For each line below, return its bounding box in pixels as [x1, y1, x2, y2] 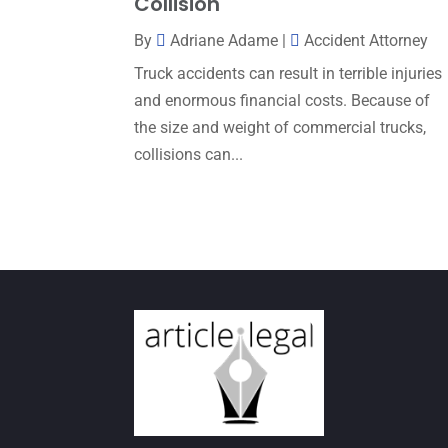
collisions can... [134, 144, 244, 164]
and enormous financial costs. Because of [134, 90, 431, 110]
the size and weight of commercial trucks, [134, 117, 427, 137]
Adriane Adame [170, 30, 279, 50]
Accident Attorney [304, 30, 429, 50]
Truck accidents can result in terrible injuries [134, 63, 443, 83]
